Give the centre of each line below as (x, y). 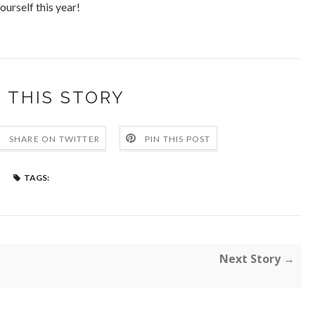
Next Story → (257, 259)
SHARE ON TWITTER (54, 139)
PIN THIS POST (178, 139)
